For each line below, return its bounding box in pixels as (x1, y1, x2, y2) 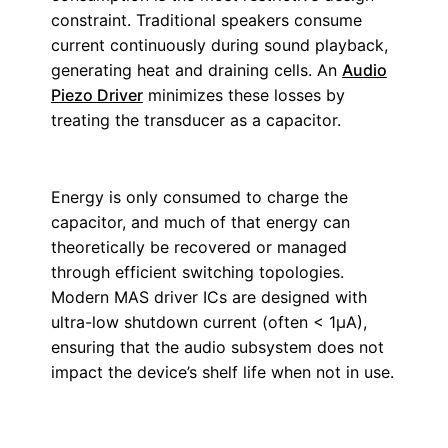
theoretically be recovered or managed (50, 237, 347, 257)
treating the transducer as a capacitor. (50, 110, 341, 130)
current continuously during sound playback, (50, 35, 388, 55)
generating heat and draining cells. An (50, 60, 342, 80)
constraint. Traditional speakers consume (50, 10, 362, 30)
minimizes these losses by (142, 85, 345, 105)
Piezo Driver (50, 85, 143, 105)
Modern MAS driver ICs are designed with (50, 287, 367, 307)
